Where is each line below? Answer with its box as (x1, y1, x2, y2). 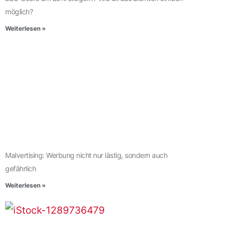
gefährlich (5, 164, 36, 173)
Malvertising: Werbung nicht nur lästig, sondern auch (5, 150, 167, 159)
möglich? (5, 7, 35, 16)
